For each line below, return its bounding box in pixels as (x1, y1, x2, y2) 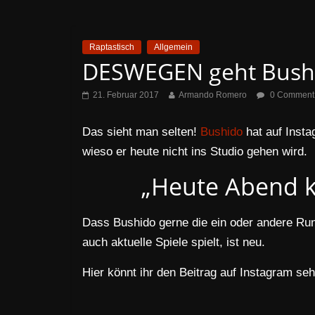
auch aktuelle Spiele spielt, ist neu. (82, 236, 265, 249)
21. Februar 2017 (93, 90, 159, 100)
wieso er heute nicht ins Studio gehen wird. (82, 145, 307, 158)
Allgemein (154, 42, 193, 52)
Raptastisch (89, 42, 134, 52)
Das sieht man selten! (82, 125, 200, 139)
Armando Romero (179, 90, 247, 100)
